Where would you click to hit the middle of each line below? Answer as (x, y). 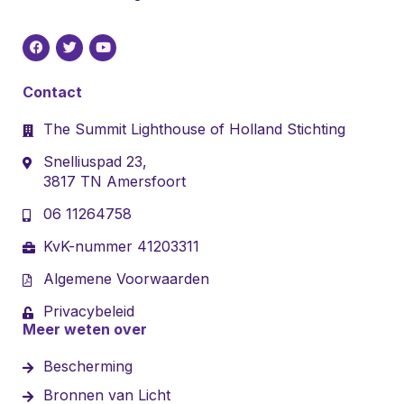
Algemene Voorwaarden (126, 278)
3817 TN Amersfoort (114, 181)
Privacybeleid (88, 311)
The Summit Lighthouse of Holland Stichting (194, 129)
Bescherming (87, 366)
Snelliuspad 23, (95, 161)
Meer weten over (85, 329)
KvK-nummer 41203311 (121, 246)
